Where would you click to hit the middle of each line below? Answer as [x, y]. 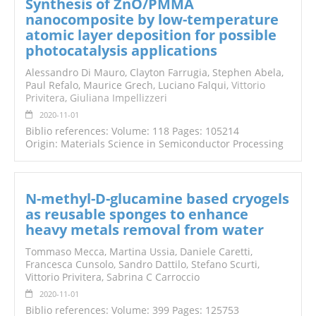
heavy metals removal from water [145, 230]
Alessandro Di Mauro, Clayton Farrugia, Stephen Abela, [154, 73]
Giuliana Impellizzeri [119, 98]
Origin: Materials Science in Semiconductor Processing [154, 144]
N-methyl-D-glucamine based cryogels [157, 199]
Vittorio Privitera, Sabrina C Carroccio [113, 277]
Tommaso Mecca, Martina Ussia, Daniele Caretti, [139, 252]
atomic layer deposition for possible [151, 35]
